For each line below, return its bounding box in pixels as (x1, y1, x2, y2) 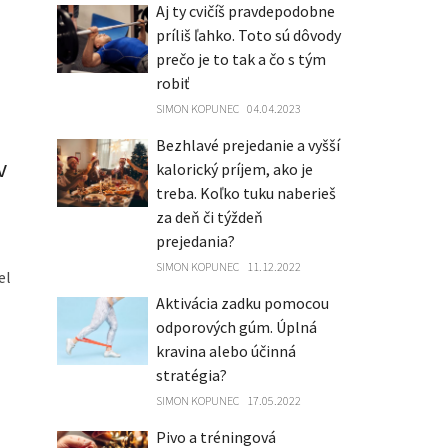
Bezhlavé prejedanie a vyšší (155, 135, 340, 155)
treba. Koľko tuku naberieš (155, 183, 336, 203)
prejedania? (155, 231, 235, 251)
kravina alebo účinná (155, 341, 296, 361)
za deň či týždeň (155, 207, 263, 227)
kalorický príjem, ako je (155, 159, 313, 179)
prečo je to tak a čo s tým (155, 49, 326, 69)
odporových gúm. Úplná (155, 317, 317, 337)
